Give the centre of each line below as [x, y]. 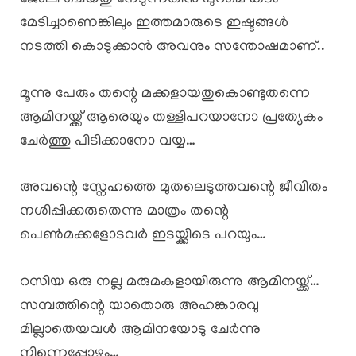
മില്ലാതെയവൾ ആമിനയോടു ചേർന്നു [140, 330]
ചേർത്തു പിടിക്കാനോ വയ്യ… [108, 141]
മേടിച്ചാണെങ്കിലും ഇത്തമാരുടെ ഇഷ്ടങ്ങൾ [154, 24]
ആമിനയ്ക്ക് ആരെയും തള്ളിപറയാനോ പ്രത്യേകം [171, 118]
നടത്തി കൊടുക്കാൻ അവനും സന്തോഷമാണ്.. [172, 48]
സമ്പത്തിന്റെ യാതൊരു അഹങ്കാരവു [139, 306]
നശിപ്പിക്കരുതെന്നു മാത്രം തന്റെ [124, 212]
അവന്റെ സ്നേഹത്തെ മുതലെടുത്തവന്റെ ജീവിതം [174, 188]
